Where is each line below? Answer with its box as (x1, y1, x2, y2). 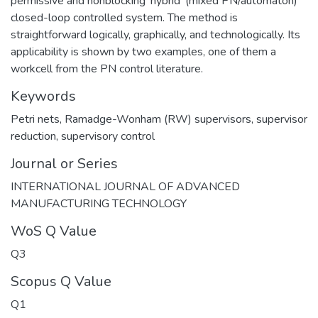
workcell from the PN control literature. (11, 60, 203, 77)
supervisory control (61, 128, 155, 144)
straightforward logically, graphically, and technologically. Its (11, 26, 300, 43)
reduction (11, 128, 56, 144)
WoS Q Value (11, 221, 97, 241)
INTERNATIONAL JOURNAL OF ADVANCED (11, 178, 240, 194)
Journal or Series (11, 153, 118, 173)
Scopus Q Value (11, 271, 111, 291)
